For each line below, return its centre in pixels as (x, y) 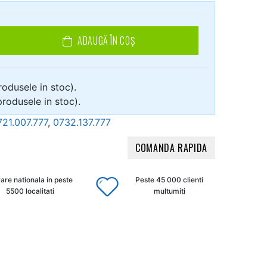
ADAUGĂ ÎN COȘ (106, 41)
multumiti (169, 191)
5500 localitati (30, 191)
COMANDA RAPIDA (171, 148)
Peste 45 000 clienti (170, 179)
